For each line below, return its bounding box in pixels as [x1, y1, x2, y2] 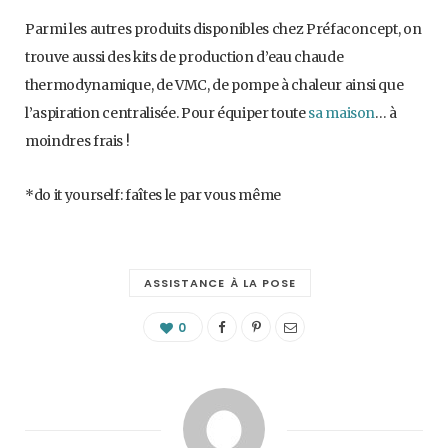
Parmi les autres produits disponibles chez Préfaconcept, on [25, 20, 422, 39]
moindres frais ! [25, 132, 130, 151]
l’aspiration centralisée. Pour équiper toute [25, 104, 309, 123]
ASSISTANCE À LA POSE [144, 275, 296, 292]
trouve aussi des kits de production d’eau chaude [25, 48, 344, 67]
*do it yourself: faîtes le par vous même [25, 186, 281, 205]
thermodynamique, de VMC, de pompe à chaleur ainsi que [25, 76, 404, 95]
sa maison [308, 104, 376, 123]
